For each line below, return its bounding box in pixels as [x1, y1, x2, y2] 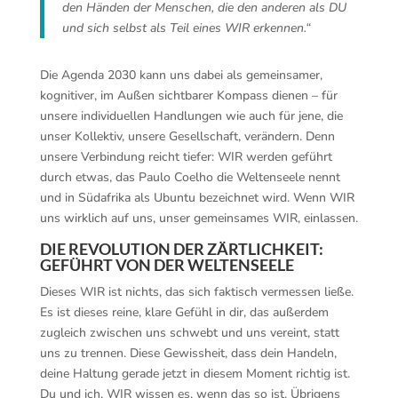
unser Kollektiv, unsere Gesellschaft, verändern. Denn [39, 128, 335, 145]
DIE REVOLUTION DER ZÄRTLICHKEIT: [39, 239, 323, 259]
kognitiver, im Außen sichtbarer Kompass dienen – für [39, 87, 338, 104]
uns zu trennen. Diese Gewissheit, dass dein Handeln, [39, 345, 337, 362]
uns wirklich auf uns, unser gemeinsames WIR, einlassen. [39, 210, 358, 227]
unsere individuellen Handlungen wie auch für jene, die [39, 107, 343, 124]
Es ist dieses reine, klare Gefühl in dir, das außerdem [39, 304, 329, 321]
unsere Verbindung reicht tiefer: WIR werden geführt [39, 148, 332, 165]
